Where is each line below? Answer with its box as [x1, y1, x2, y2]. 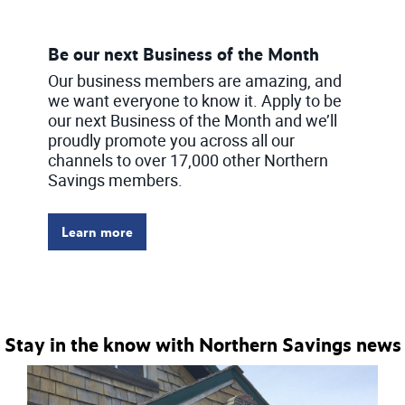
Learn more [61, 222, 133, 242]
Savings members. [47, 168, 183, 191]
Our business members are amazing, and [47, 69, 342, 91]
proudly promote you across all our [47, 128, 295, 151]
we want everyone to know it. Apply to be [47, 89, 342, 111]
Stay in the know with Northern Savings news [4, 330, 401, 357]
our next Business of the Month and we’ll [47, 108, 337, 131]
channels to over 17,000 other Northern [47, 148, 328, 171]
